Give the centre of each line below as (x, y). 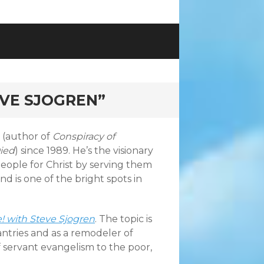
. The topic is (123, 219)
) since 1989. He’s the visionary (84, 151)
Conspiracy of (84, 136)
